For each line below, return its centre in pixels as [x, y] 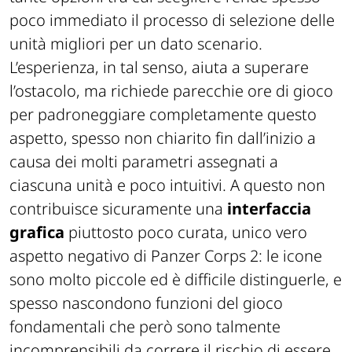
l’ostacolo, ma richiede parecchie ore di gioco [171, 90]
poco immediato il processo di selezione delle [172, 20]
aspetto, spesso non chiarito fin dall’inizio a [163, 137]
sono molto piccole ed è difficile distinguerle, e [176, 279]
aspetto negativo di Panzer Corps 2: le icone [166, 255]
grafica [37, 232]
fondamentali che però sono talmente [145, 326]
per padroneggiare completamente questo [163, 114]
